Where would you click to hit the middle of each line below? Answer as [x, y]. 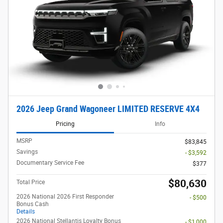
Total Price [31, 182]
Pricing [65, 124]
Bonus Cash [33, 204]
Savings [27, 152]
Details [26, 212]
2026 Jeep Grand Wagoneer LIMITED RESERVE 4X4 [108, 109]
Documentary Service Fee [50, 163]
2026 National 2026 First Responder [65, 197]
